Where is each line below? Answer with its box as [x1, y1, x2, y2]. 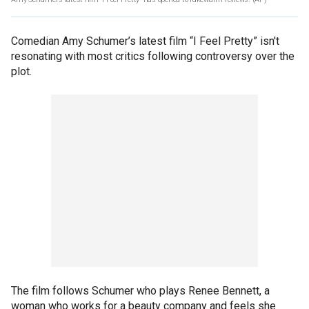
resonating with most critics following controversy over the [11, 49, 295, 63]
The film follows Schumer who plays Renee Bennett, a [11, 283, 270, 297]
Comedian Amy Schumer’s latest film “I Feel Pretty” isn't [11, 34, 279, 48]
